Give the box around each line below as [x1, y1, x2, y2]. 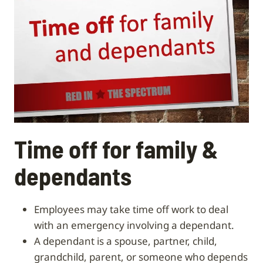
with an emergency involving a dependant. [34, 218, 234, 232]
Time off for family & [14, 133, 218, 163]
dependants [14, 160, 131, 190]
